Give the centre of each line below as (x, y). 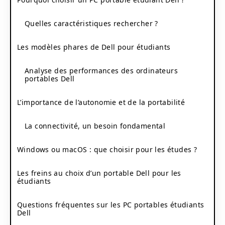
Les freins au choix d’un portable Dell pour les (99, 173)
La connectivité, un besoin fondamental (95, 126)
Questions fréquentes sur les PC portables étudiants (111, 204)
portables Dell (50, 78)
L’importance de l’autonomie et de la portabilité (101, 102)
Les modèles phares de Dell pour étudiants (94, 47)
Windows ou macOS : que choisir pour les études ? (107, 149)
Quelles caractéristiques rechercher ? (91, 23)
